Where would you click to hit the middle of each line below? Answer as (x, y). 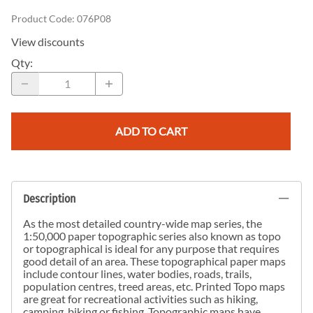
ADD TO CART (151, 131)
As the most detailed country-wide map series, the (143, 223)
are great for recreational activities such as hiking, (140, 298)
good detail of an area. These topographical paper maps (154, 261)
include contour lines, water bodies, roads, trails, (137, 273)
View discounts (48, 41)
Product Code (42, 18)
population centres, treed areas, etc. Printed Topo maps (154, 286)
